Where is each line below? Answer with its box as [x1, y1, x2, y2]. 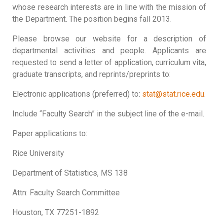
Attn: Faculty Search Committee [12, 188, 120, 197]
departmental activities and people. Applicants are [12, 46, 206, 55]
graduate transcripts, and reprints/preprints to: [12, 70, 171, 79]
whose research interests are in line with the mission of [12, 2, 206, 12]
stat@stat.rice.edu [142, 89, 204, 99]
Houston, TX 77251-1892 [12, 208, 99, 217]
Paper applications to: [12, 129, 87, 138]
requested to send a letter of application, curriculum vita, [12, 58, 206, 67]
